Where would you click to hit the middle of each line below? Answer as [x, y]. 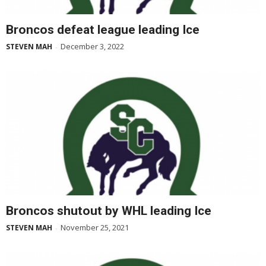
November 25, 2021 [95, 228]
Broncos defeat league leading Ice [103, 30]
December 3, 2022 [92, 47]
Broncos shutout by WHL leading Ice [109, 211]
